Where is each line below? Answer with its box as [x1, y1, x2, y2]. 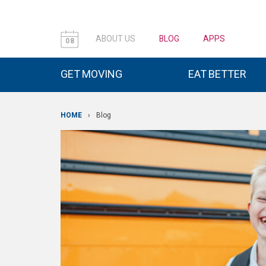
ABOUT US [96, 33, 135, 45]
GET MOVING [61, 66, 122, 83]
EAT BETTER [188, 66, 246, 83]
